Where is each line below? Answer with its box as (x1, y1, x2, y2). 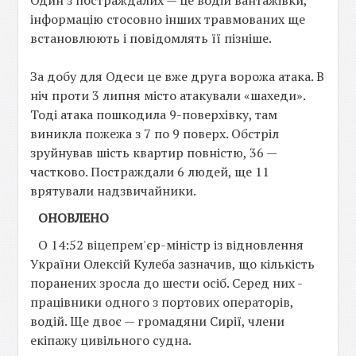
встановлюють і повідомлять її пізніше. (30, 29, 273, 47)
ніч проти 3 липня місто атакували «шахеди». (30, 87, 306, 104)
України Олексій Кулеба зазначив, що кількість (30, 255, 315, 273)
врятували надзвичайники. (30, 182, 197, 199)
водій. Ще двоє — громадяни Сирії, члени (30, 312, 285, 330)
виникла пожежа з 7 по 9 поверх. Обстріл (30, 125, 280, 142)
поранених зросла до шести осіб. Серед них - (30, 274, 303, 292)
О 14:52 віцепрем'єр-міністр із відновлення (38, 236, 304, 253)
